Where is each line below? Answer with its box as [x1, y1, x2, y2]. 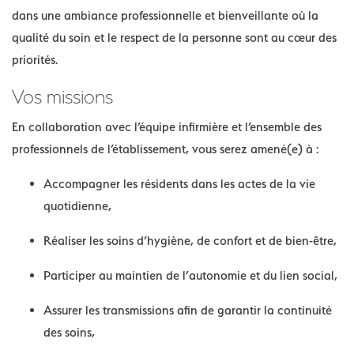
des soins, [43, 324, 95, 340]
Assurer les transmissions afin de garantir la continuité [43, 302, 332, 318]
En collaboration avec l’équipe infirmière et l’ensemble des [12, 119, 322, 134]
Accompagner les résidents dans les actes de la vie [43, 175, 315, 191]
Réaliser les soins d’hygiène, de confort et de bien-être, [43, 232, 337, 248]
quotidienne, [43, 198, 111, 213]
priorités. [12, 51, 58, 67]
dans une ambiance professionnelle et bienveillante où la [12, 7, 318, 23]
